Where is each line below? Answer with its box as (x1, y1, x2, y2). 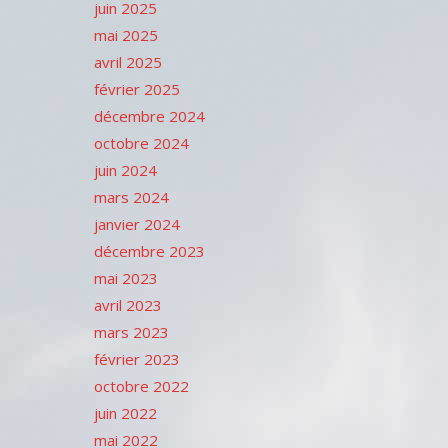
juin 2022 (93, 403, 157, 423)
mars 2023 (93, 322, 169, 342)
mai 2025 (93, 25, 158, 45)
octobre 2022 (93, 376, 189, 396)
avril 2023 (93, 295, 162, 315)
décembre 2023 (93, 241, 205, 261)
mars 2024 (93, 187, 169, 207)
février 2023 (93, 349, 180, 369)
